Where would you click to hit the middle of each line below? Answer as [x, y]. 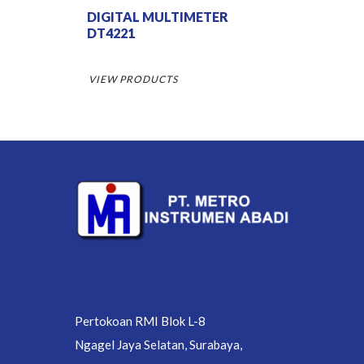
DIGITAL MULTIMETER [157, 16]
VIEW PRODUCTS [133, 79]
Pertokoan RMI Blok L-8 [140, 321]
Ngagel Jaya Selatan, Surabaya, [158, 345]
